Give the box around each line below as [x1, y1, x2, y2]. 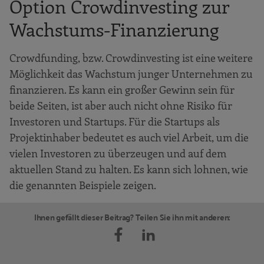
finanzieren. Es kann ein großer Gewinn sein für [9, 82, 235, 97]
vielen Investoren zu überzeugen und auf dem [9, 146, 226, 161]
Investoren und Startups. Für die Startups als [9, 114, 220, 129]
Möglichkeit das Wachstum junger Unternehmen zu [9, 67, 253, 81]
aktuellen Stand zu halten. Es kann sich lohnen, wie [9, 162, 248, 177]
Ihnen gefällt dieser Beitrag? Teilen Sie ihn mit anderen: [34, 209, 230, 225]
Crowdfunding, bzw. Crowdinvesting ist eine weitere [9, 51, 253, 65]
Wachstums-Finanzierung [9, 16, 219, 42]
